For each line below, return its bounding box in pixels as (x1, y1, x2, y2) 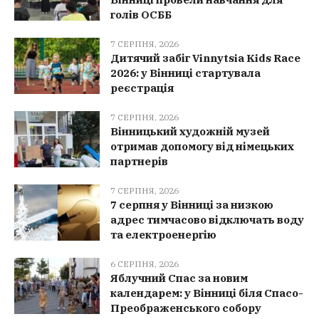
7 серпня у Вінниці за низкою (110, 197, 273, 211)
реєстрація (110, 80, 174, 95)
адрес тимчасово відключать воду (110, 212, 304, 226)
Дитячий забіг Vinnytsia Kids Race (110, 51, 300, 65)
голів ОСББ (110, 7, 172, 21)
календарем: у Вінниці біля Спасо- (110, 286, 303, 300)
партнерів (110, 154, 168, 168)
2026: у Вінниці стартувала (110, 66, 261, 80)
